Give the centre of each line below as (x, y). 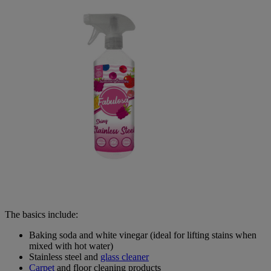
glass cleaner (125, 256)
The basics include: (43, 214)
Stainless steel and (65, 256)
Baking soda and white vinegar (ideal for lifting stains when (143, 235)
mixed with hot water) (71, 246)
